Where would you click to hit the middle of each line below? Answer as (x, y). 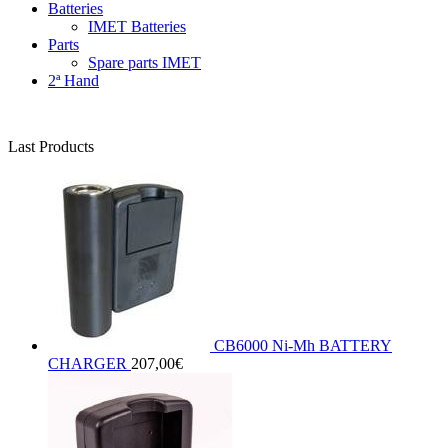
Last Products (51, 147)
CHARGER (87, 364)
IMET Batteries (137, 27)
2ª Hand (73, 81)
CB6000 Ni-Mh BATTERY (303, 346)
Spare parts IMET (144, 63)
